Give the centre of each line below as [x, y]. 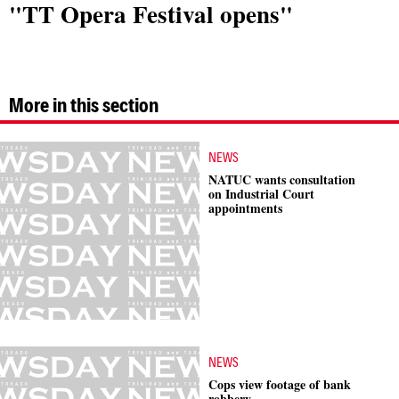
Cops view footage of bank [280, 384]
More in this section [84, 104]
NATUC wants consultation [282, 179]
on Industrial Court [261, 194]
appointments [245, 208]
